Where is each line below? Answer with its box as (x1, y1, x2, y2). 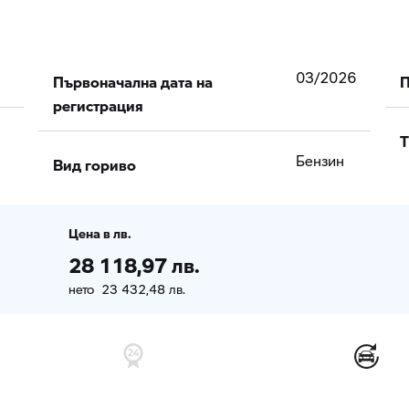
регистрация (53, 86, 143, 117)
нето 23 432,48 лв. (68, 279, 185, 299)
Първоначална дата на (53, 62, 213, 93)
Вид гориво (53, 145, 136, 176)
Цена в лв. (68, 215, 131, 244)
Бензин (296, 150, 344, 172)
